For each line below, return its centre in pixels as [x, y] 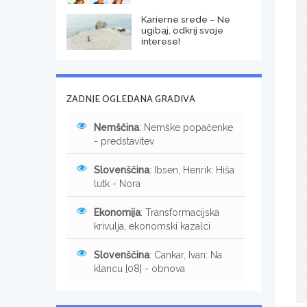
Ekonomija [117, 212]
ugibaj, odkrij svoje [182, 30]
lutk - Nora [117, 183]
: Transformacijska [180, 212]
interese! [160, 41]
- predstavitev [124, 141]
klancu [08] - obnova [139, 268]
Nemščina [116, 127]
